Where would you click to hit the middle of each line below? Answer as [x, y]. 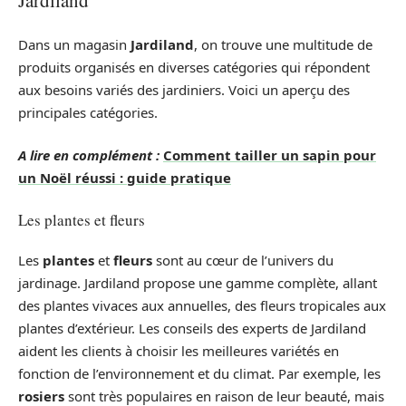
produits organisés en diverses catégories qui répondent [194, 67]
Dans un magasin [74, 44]
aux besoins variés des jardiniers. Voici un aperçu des [184, 89]
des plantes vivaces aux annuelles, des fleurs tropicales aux [202, 306]
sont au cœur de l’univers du [243, 261]
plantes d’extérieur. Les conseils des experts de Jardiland [192, 329]
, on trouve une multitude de [283, 44]
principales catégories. [88, 112]
